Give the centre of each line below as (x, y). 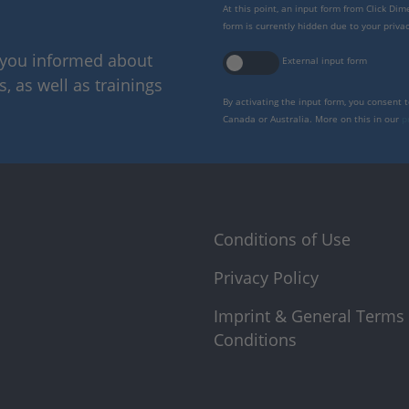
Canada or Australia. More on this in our (312, 119)
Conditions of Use (282, 239)
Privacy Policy (266, 277)
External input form (325, 60)
